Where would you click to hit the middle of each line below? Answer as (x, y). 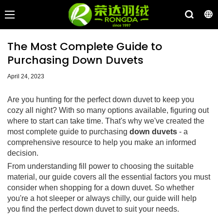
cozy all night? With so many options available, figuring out (108, 110)
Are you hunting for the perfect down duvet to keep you (101, 99)
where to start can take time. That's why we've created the (106, 121)
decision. (23, 153)
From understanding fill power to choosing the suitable (100, 166)
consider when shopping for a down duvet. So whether (101, 187)
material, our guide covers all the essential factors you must (109, 177)
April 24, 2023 (26, 77)
